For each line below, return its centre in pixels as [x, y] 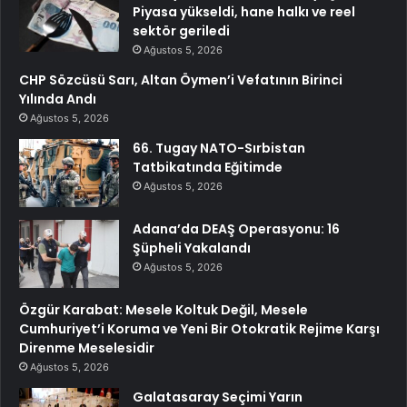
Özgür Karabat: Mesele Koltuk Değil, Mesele [164, 309]
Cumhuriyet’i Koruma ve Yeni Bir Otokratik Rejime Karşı [199, 328]
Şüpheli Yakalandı [192, 248]
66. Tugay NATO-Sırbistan [219, 148]
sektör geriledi [181, 30]
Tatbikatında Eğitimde [208, 167]
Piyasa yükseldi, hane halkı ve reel [244, 11]
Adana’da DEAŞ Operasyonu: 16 [236, 228]
